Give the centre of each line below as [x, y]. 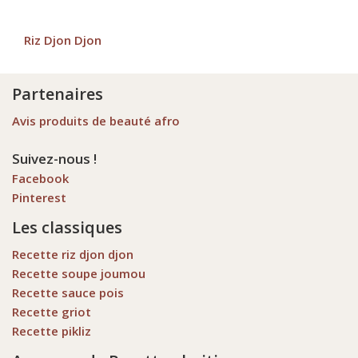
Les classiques [67, 227]
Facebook [40, 178]
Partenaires [58, 94]
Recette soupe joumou [79, 273]
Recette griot [52, 312]
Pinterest [39, 197]
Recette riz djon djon [73, 254]
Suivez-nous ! [54, 159]
